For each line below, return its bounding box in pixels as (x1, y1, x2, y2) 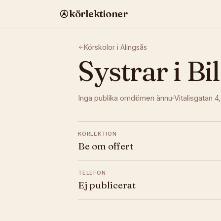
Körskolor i (84, 43, 120, 51)
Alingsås (120, 43, 147, 51)
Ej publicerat (78, 179, 136, 191)
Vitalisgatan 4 (174, 93, 219, 103)
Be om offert (78, 140, 133, 152)
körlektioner (69, 7, 127, 20)
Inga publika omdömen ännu (78, 93, 172, 103)
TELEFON (78, 169, 106, 176)
